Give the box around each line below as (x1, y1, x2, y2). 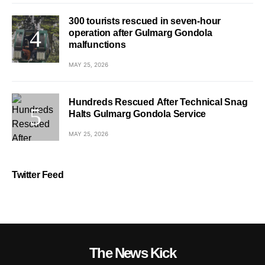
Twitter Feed (12, 170, 64, 180)
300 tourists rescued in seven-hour (69, 16, 221, 26)
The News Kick (89, 245, 176, 261)
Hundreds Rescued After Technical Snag (69, 96, 248, 107)
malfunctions (69, 40, 126, 50)
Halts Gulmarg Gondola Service (69, 108, 206, 119)
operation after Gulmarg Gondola (69, 28, 212, 38)
